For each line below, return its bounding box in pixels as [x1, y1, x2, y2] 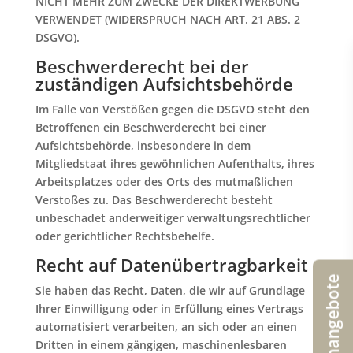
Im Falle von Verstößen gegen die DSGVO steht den [35, 102, 310, 117]
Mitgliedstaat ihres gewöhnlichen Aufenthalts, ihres [35, 156, 314, 171]
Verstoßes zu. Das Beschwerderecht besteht [35, 192, 273, 207]
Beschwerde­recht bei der [35, 54, 249, 78]
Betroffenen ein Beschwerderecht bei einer [35, 120, 266, 135]
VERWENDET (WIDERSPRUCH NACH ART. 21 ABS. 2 [35, 12, 300, 27]
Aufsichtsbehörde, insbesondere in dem [35, 138, 251, 153]
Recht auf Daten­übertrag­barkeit [35, 253, 308, 277]
